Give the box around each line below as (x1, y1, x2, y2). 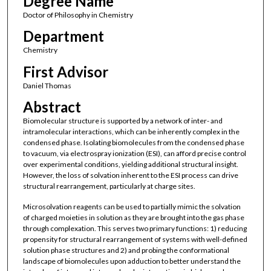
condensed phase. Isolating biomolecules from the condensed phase (22, 138, 244, 148)
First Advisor (22, 62, 108, 80)
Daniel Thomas (22, 80, 71, 90)
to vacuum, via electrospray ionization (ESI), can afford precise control (22, 149, 246, 158)
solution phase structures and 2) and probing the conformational (22, 245, 229, 255)
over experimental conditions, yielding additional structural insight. (22, 160, 238, 169)
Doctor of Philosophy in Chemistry (22, 10, 133, 19)
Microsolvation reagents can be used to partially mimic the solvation (22, 201, 241, 211)
